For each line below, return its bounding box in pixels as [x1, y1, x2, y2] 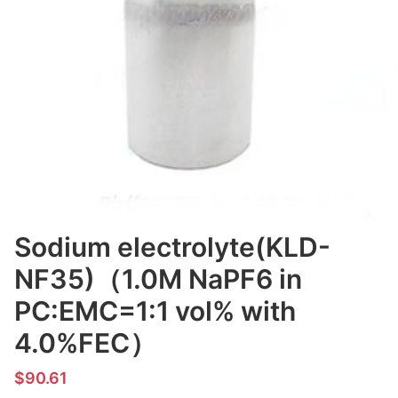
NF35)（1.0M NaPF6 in [14, 263, 302, 295]
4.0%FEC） [14, 327, 156, 359]
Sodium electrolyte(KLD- [14, 231, 330, 263]
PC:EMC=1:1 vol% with [14, 295, 296, 327]
